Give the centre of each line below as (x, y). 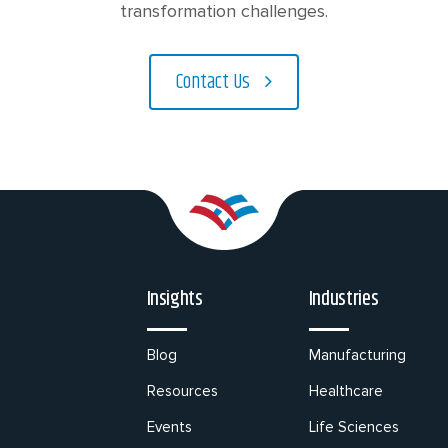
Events (169, 427)
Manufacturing (357, 355)
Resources (182, 391)
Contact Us (213, 82)
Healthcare (345, 391)
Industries (343, 299)
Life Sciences (353, 427)
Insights (174, 299)
